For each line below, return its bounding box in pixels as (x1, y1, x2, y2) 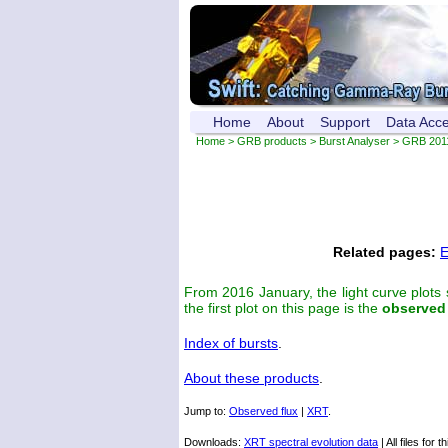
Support (320, 114, 370, 130)
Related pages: (333, 244, 436, 260)
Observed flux (229, 405, 298, 417)
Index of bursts (184, 335, 278, 351)
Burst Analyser (319, 135, 390, 147)
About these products (184, 370, 319, 386)
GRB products (237, 135, 307, 147)
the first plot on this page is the (184, 300, 382, 316)
